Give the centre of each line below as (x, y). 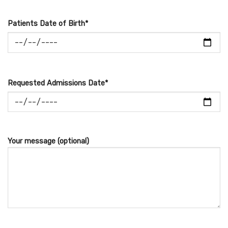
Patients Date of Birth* (48, 23)
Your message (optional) (48, 141)
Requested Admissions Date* (58, 83)
